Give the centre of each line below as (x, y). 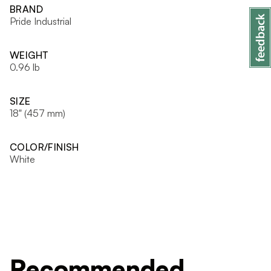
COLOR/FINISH (44, 147)
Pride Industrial (41, 21)
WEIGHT (29, 55)
